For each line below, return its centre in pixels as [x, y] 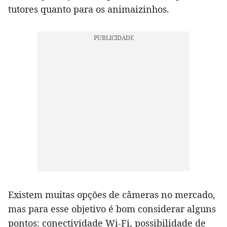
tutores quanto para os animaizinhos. [89, 9]
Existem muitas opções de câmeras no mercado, [112, 195]
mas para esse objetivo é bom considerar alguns [112, 209]
